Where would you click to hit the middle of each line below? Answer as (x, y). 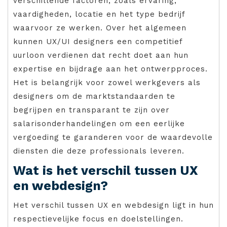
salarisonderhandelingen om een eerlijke (99, 124)
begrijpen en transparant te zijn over (91, 110)
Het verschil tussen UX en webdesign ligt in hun (113, 205)
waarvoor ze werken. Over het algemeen (100, 28)
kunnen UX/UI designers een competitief (98, 42)
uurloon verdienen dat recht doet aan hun (101, 55)
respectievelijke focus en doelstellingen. (98, 219)
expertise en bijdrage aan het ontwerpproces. (110, 69)
